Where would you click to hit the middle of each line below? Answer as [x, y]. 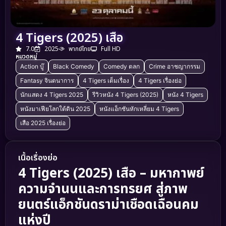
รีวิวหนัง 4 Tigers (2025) [125, 95]
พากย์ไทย [80, 49]
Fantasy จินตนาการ [47, 81]
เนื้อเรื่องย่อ [38, 158]
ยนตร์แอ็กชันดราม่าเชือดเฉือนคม [108, 205]
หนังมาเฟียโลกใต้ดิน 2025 [55, 109]
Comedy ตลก [122, 67]
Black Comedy [74, 67]
